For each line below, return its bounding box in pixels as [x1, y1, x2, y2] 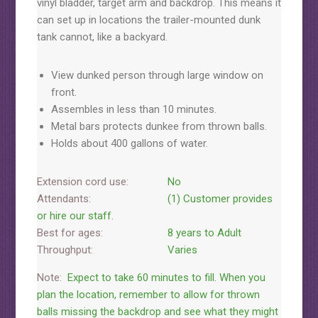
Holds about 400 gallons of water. [50, 137, 208, 150]
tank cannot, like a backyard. [36, 31, 168, 43]
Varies [164, 243, 197, 256]
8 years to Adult [164, 226, 241, 239]
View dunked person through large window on [50, 69, 263, 82]
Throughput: [36, 243, 93, 256]
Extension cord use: [36, 175, 128, 188]
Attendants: [36, 192, 91, 205]
